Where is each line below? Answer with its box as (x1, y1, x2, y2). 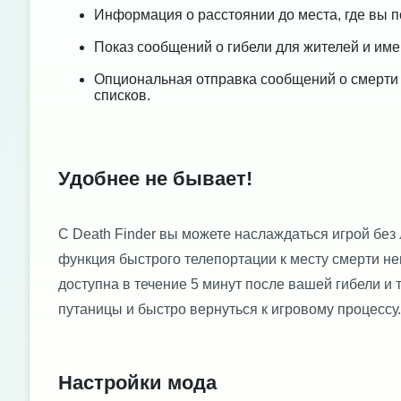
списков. (94, 88, 150, 104)
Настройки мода (58, 371, 217, 394)
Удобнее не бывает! (58, 167, 252, 191)
